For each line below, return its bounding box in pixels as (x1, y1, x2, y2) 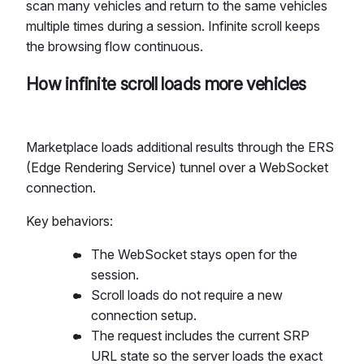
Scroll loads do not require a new (91, 286, 283, 303)
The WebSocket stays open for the (91, 245, 297, 262)
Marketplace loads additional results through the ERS (26, 138, 334, 155)
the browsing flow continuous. (26, 37, 203, 54)
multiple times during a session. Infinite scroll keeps (26, 17, 320, 34)
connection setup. (91, 306, 197, 323)
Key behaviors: (26, 212, 113, 229)
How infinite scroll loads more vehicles (26, 73, 306, 94)
